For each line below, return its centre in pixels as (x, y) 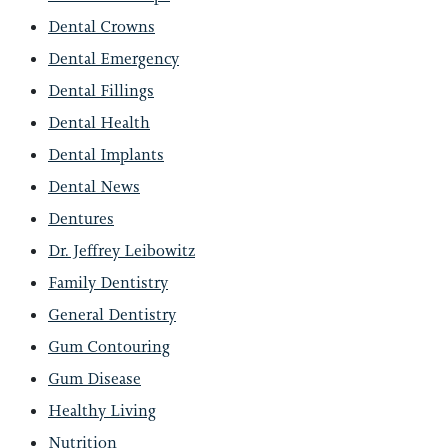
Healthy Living (102, 410)
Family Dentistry (108, 282)
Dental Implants (106, 154)
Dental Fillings (101, 90)
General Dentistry (112, 314)
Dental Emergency (113, 58)
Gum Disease (94, 378)
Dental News (94, 186)
